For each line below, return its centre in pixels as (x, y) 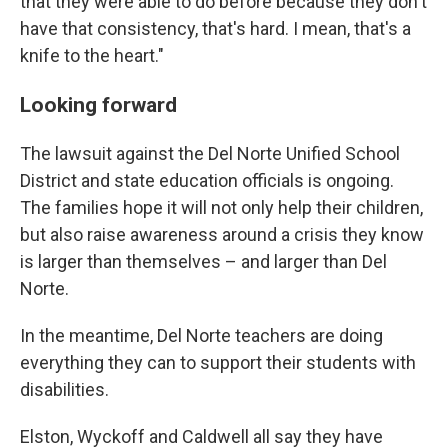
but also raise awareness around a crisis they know (222, 234)
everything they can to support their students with (218, 362)
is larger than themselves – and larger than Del (203, 261)
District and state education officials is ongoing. (207, 180)
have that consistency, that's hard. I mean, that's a (215, 28)
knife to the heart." (92, 55)
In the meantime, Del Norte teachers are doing (201, 335)
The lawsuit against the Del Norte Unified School (210, 153)
